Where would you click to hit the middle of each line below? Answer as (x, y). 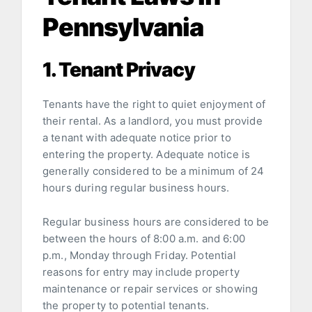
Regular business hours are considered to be (156, 221)
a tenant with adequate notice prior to (137, 137)
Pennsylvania (123, 27)
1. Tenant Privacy (119, 69)
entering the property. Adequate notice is (147, 154)
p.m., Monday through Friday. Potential (139, 255)
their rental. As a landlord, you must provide (153, 120)
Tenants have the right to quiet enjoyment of (154, 104)
